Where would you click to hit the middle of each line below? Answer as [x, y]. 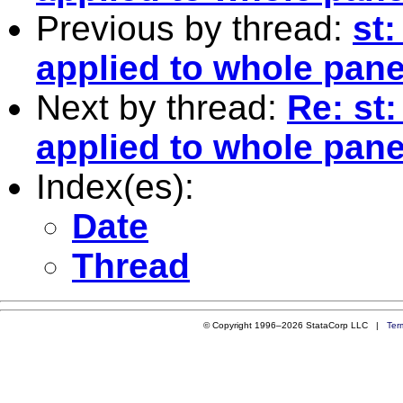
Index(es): [115, 186]
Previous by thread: [194, 28]
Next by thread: [161, 107]
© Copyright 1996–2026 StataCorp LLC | [295, 325]
